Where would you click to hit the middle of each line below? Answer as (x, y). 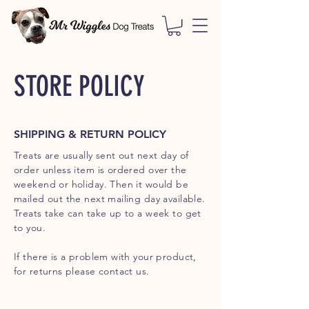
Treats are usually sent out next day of (101, 156)
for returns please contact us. (82, 271)
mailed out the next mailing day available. (110, 199)
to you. (30, 228)
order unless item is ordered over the (100, 170)
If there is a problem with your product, (105, 257)
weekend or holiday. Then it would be (101, 185)
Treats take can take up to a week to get (108, 213)
